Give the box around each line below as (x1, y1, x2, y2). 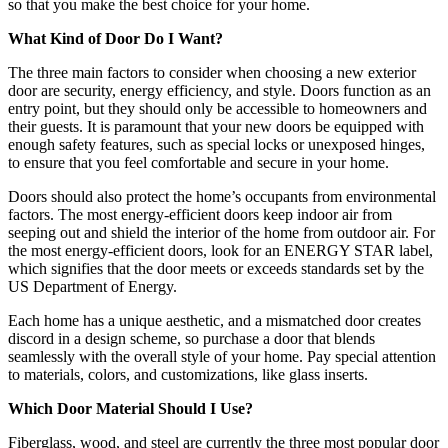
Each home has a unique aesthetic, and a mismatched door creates (8, 311, 421, 329)
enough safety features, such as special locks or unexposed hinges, (8, 135, 425, 153)
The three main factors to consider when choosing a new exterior (8, 63, 416, 81)
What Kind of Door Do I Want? (8, 29, 223, 47)
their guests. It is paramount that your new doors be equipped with (8, 117, 424, 135)
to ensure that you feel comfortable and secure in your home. (8, 153, 389, 171)
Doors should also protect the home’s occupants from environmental (8, 187, 436, 205)
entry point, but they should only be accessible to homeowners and (8, 99, 427, 117)
